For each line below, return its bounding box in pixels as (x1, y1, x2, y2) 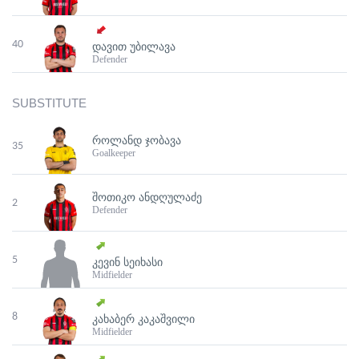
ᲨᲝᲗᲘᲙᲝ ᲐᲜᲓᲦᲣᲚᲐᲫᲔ (92, 190, 202, 204)
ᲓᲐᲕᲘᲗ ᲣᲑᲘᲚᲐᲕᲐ (92, 40, 175, 54)
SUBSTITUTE (12, 96, 87, 111)
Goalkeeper (92, 147, 135, 159)
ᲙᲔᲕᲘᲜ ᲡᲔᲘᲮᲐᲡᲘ (92, 256, 163, 269)
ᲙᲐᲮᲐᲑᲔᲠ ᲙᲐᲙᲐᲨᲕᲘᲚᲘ (92, 313, 195, 326)
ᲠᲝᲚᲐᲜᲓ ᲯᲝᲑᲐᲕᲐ (92, 133, 181, 147)
